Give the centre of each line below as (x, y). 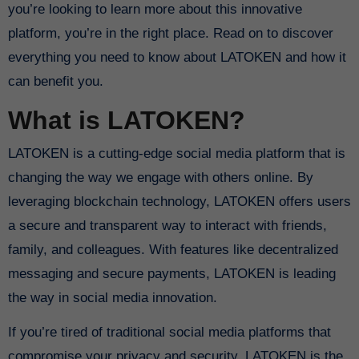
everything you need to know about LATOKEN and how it (177, 57)
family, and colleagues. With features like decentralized (173, 250)
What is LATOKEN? (126, 120)
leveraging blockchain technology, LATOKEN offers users (179, 202)
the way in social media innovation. (112, 298)
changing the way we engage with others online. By (160, 178)
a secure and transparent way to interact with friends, (167, 226)
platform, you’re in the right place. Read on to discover (170, 33)
